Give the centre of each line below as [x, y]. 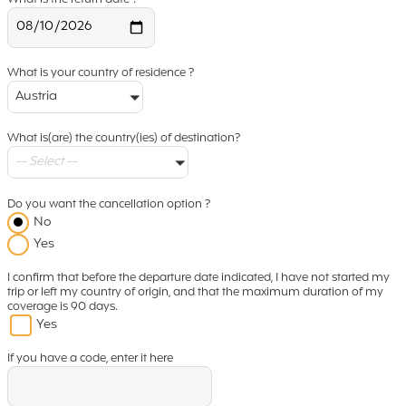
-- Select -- [46, 162]
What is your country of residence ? [101, 74]
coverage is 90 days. [63, 307]
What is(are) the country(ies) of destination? [124, 139]
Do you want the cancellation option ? [109, 204]
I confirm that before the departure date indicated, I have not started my [198, 278]
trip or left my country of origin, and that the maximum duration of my [195, 292]
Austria [36, 97]
